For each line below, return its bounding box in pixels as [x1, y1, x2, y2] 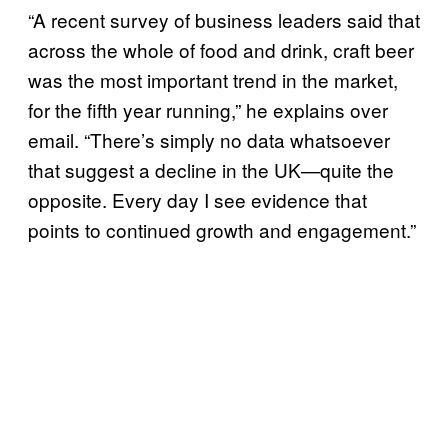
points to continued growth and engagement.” [28, 215, 416, 243]
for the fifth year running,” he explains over [28, 95, 388, 123]
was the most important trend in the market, [28, 65, 398, 93]
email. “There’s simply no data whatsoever [28, 125, 390, 153]
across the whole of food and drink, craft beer [28, 35, 414, 63]
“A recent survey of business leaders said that [28, 5, 420, 33]
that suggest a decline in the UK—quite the [28, 155, 394, 183]
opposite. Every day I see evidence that [28, 185, 367, 213]
